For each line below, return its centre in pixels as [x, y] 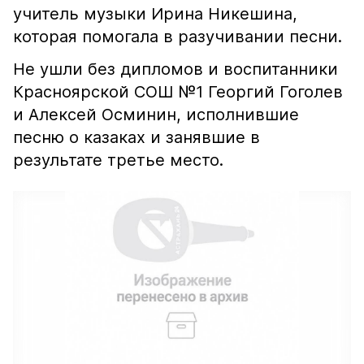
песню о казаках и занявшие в [136, 137]
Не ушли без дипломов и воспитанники [175, 69]
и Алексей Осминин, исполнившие [156, 115]
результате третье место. [118, 160]
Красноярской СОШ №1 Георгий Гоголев [178, 92]
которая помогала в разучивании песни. [178, 37]
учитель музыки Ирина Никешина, [155, 14]
